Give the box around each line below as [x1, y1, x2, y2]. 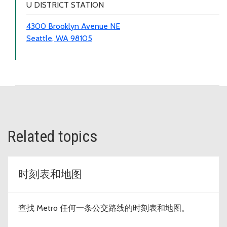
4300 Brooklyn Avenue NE [26, 21, 120, 31]
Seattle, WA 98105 [26, 33, 92, 44]
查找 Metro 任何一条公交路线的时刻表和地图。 [18, 203, 190, 213]
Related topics [8, 127, 97, 146]
